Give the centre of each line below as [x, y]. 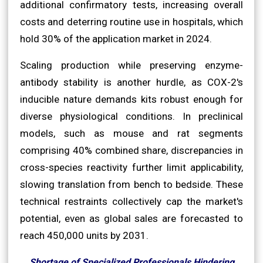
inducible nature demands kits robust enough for [131, 99]
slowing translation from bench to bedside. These [131, 184]
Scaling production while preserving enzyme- [131, 65]
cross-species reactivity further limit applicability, [131, 167]
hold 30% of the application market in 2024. [116, 38]
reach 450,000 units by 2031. [84, 235]
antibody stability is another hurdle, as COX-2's [131, 82]
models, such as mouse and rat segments [131, 133]
